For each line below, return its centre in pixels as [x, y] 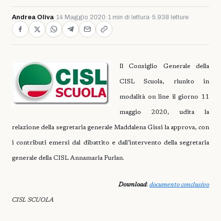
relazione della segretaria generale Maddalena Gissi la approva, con [110, 128]
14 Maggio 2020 [81, 17]
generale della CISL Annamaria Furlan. [68, 158]
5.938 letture [170, 17]
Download [132, 185]
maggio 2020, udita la [164, 112]
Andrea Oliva [33, 17]
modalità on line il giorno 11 [164, 97]
